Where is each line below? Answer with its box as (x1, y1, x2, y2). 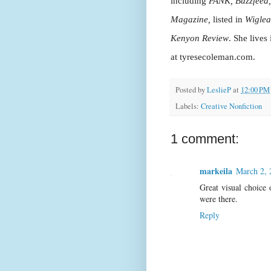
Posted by (175, 85, 207, 96)
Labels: (175, 101, 201, 112)
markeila (200, 165, 232, 178)
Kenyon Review (171, 33, 229, 44)
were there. (200, 193, 238, 205)
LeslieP (207, 85, 231, 96)
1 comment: (171, 131, 239, 147)
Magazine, (171, 14, 211, 25)
